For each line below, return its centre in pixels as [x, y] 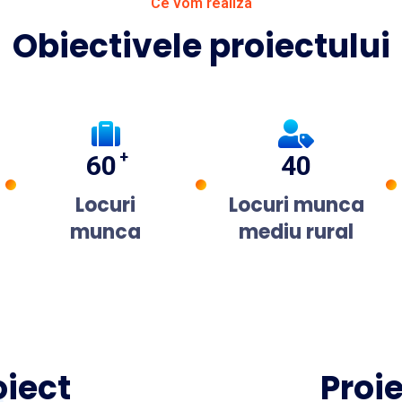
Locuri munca [296, 205]
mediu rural [297, 232]
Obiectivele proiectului [201, 47]
